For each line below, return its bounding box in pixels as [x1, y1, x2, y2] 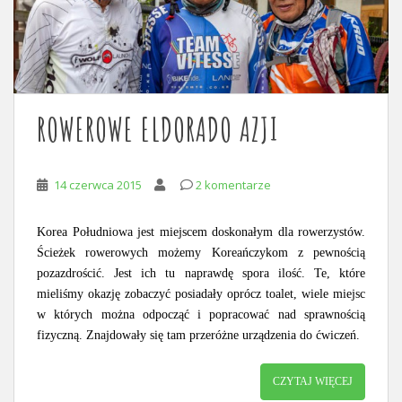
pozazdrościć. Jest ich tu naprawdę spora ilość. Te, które [37, 266, 365, 280]
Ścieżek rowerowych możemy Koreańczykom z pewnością [37, 245, 365, 259]
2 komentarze [196, 176, 271, 193]
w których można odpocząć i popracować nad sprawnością [37, 307, 365, 321]
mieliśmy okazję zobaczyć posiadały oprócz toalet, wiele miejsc [37, 286, 365, 301]
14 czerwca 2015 [54, 176, 142, 193]
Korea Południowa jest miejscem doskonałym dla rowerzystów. [37, 224, 365, 239]
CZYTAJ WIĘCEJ [273, 374, 353, 388]
